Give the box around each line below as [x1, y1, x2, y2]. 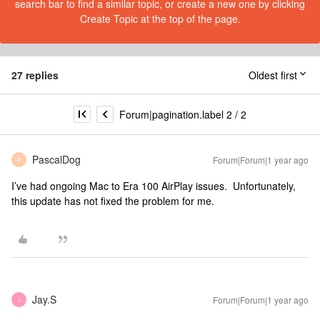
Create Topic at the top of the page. [79, 11, 241, 26]
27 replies [11, 68, 59, 82]
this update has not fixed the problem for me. [11, 194, 214, 208]
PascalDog [32, 152, 81, 166]
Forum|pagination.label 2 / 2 [119, 106, 246, 121]
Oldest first [249, 68, 297, 82]
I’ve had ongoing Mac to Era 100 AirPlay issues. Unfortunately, [11, 179, 296, 193]
